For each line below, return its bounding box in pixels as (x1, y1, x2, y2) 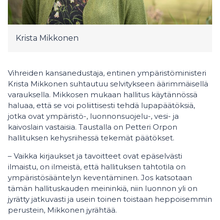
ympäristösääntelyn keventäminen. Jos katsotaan (8, 173, 192, 182)
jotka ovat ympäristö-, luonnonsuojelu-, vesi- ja (8, 111, 179, 121)
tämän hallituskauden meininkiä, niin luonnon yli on (8, 184, 197, 193)
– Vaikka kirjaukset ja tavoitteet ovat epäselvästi (8, 151, 182, 161)
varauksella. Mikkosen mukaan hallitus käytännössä (8, 90, 197, 99)
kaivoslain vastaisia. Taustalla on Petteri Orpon (8, 122, 177, 132)
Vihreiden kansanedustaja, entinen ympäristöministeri (8, 68, 206, 78)
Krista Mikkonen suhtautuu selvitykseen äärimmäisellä (8, 79, 208, 88)
